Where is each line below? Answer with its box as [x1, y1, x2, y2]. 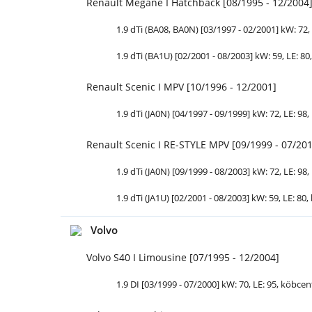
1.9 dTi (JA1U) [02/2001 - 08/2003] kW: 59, [116, 192, 283, 204]
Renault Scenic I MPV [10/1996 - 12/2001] [86, 80, 276, 93]
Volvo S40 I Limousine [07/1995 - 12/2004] [86, 250, 279, 264]
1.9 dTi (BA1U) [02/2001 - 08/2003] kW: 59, [116, 49, 286, 62]
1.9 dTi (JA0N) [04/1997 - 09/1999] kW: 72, [116, 107, 283, 120]
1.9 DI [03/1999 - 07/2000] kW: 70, [116, 277, 253, 290]
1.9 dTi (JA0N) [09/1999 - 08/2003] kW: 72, [116, 165, 283, 178]
